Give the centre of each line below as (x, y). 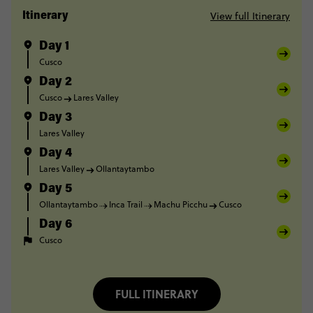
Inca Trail (126, 204)
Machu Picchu (181, 204)
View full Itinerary (250, 16)
